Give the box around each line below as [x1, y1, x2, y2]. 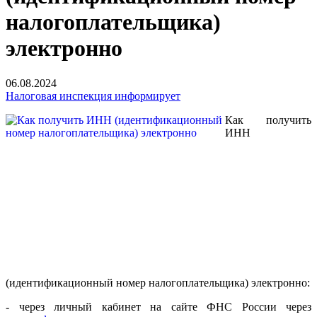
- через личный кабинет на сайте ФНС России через [6, 300, 311, 313]
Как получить [225, 113, 311, 126]
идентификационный [9, 276, 113, 289]
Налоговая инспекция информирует [6, 89, 180, 102]
